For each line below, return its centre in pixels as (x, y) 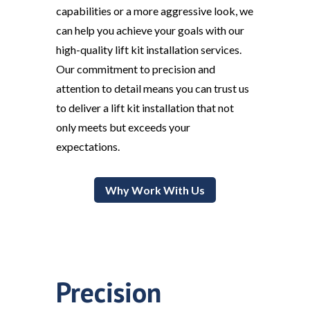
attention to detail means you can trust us (152, 89)
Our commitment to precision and (135, 69)
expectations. (88, 147)
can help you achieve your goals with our (150, 30)
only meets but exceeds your (123, 127)
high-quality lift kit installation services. (148, 50)
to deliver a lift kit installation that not (145, 108)
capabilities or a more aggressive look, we (154, 11)
